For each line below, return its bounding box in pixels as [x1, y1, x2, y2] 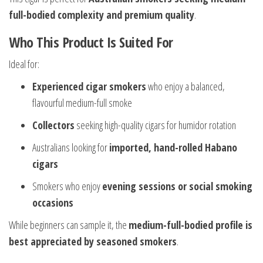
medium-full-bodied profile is [129, 218, 252, 232]
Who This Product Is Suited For [9, 32, 173, 52]
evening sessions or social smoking [102, 179, 252, 194]
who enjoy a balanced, [146, 79, 225, 94]
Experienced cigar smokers [32, 79, 146, 94]
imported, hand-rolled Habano [109, 140, 237, 155]
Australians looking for [32, 140, 109, 155]
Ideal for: [9, 57, 39, 72]
